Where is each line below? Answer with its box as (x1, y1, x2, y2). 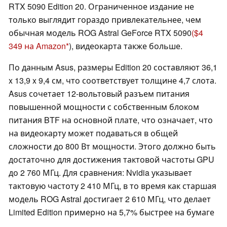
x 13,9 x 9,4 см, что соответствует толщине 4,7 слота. (9, 74, 216, 87)
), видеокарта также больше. (69, 40, 182, 52)
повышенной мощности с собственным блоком (9, 101, 199, 113)
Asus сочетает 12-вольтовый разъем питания (9, 88, 190, 100)
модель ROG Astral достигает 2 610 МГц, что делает (9, 193, 211, 205)
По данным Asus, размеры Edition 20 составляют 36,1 (9, 61, 217, 73)
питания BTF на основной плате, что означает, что (9, 114, 213, 126)
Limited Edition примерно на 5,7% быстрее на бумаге (9, 206, 214, 218)
